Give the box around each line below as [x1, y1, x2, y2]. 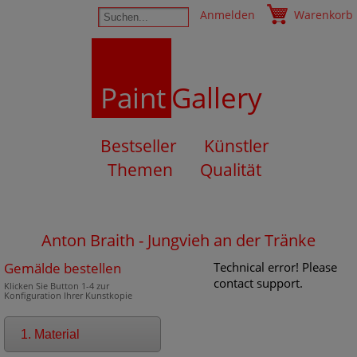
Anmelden [200, 7, 255, 22]
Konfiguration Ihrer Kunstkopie [4, 289, 132, 301]
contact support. [213, 275, 303, 291]
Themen [108, 159, 173, 181]
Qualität [200, 159, 261, 181]
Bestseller [100, 135, 177, 157]
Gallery [171, 79, 262, 116]
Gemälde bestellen [4, 259, 121, 277]
